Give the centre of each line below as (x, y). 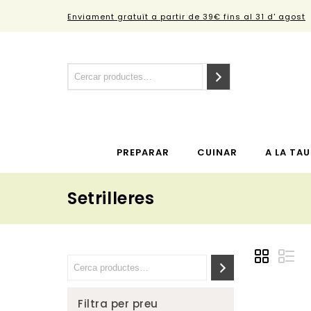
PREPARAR (143, 153)
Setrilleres (111, 199)
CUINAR (217, 153)
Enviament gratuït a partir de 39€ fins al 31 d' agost (186, 17)
